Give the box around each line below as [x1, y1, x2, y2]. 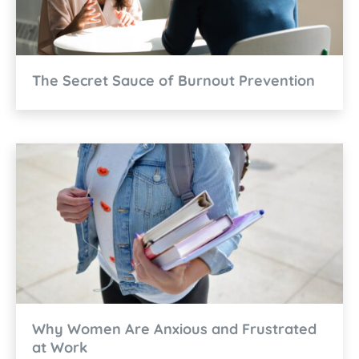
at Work [32, 337, 87, 357]
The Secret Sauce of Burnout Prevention [32, 71, 315, 90]
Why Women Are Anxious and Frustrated [32, 319, 317, 338]
